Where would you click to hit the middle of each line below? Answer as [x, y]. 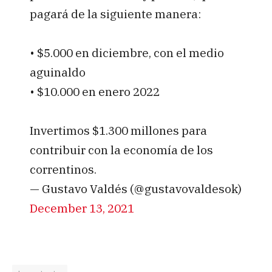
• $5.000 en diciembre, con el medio [127, 53]
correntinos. [63, 169]
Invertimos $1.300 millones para [118, 131]
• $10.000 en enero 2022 [94, 92]
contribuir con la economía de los [121, 150]
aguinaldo [57, 72]
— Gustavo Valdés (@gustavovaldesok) [135, 189]
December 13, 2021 [82, 208]
